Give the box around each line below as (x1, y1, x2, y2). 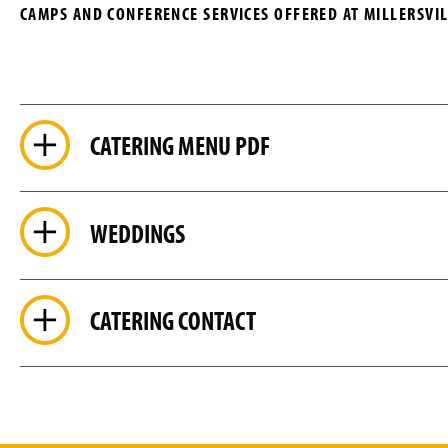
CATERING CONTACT (90, 304, 256, 338)
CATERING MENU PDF (90, 129, 270, 163)
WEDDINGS (90, 216, 185, 250)
